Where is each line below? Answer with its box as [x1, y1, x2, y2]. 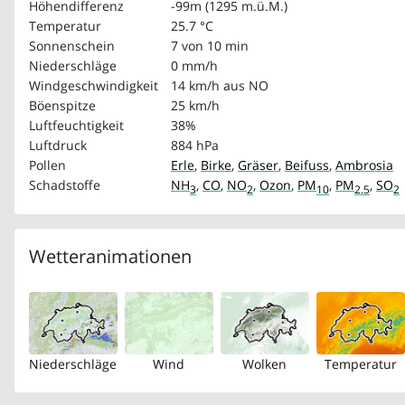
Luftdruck [29, 137, 87, 154]
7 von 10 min [171, 37, 249, 54]
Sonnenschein [29, 37, 115, 54]
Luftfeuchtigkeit [29, 117, 124, 134]
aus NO [223, 77, 268, 94]
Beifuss [285, 156, 329, 174]
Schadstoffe [29, 176, 100, 193]
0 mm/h [171, 57, 218, 74]
